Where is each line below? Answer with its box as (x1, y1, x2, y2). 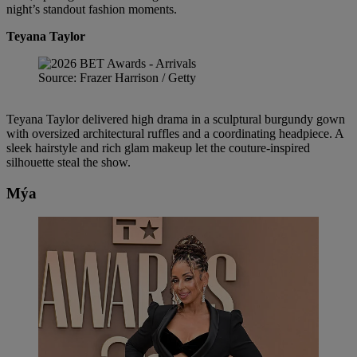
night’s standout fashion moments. (6, 2, 177, 16)
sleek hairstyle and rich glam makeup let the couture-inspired (6, 140, 310, 155)
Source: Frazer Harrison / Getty (38, 70, 196, 84)
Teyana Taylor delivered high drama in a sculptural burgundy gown (6, 112, 345, 126)
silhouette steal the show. (6, 155, 131, 169)
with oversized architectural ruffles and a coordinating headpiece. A (6, 126, 343, 140)
